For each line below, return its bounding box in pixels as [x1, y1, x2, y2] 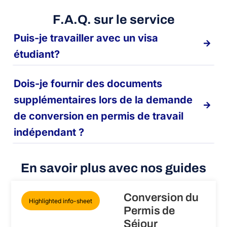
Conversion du [124, 192, 199, 204]
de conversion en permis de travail [14, 109, 184, 122]
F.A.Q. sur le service [52, 12, 175, 26]
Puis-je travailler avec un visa [14, 31, 159, 44]
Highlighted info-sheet [29, 197, 93, 205]
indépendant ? [14, 126, 85, 138]
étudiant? [14, 48, 60, 60]
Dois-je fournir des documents [14, 77, 163, 90]
